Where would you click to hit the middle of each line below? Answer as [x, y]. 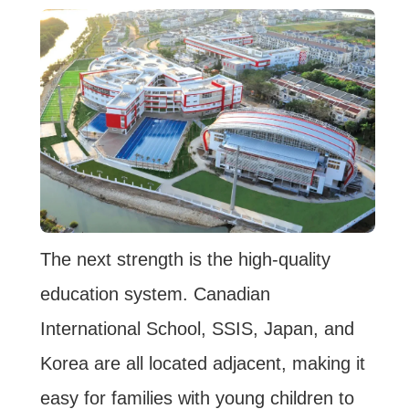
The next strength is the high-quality [185, 260]
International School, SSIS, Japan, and [197, 329]
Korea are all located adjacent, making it [202, 364]
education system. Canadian [155, 294]
